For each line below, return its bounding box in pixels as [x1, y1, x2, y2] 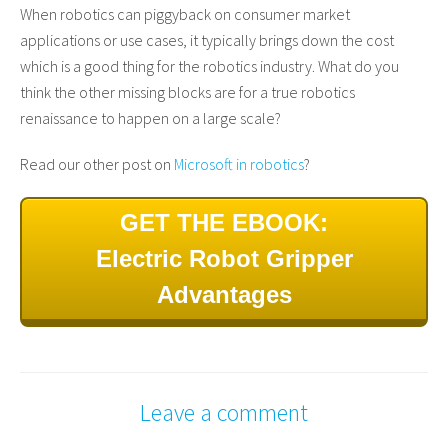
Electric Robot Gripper [95, 244, 353, 272]
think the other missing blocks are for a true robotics [20, 81, 355, 102]
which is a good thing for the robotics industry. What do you [20, 55, 399, 76]
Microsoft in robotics [174, 153, 304, 174]
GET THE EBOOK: [120, 208, 328, 236]
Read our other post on [20, 153, 174, 174]
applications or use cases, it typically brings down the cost [20, 29, 394, 50]
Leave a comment [140, 396, 308, 428]
